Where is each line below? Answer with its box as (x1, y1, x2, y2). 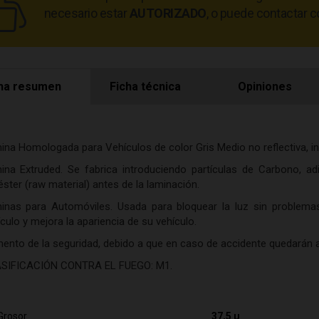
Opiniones (237, 79, 292, 93)
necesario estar (43, 5, 130, 21)
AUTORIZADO (129, 5, 206, 21)
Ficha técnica (109, 79, 181, 93)
